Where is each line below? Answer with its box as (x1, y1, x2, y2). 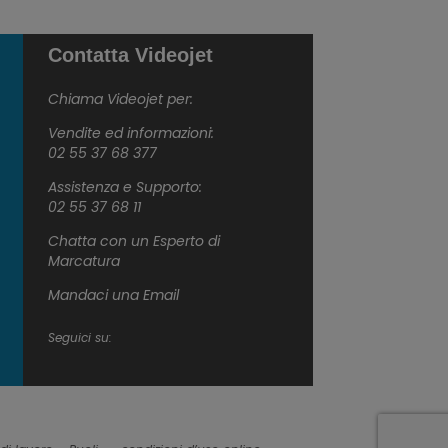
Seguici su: (48, 329, 113, 346)
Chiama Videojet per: (48, 89, 194, 109)
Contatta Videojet (48, 44, 214, 66)
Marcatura (48, 251, 121, 271)
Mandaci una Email (48, 285, 180, 305)
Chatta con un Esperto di (48, 231, 221, 251)
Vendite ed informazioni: (48, 123, 215, 143)
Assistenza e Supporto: (48, 177, 203, 197)
